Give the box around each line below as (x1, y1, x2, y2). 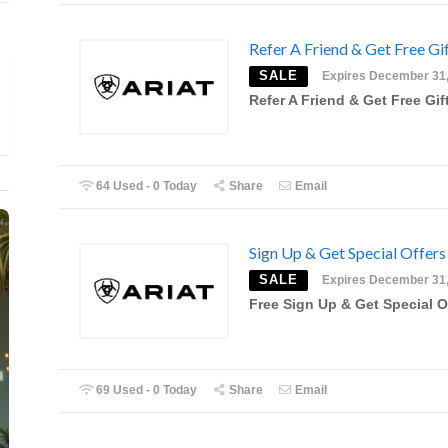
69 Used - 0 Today (93, 383, 198, 398)
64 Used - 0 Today (93, 178, 198, 193)
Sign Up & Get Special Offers (249, 242, 446, 262)
